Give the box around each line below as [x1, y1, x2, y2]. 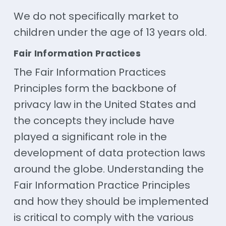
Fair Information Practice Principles [13, 178, 190, 193]
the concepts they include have [13, 114, 175, 128]
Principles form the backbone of [13, 81, 177, 96]
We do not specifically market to [13, 9, 179, 24]
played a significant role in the [13, 130, 167, 144]
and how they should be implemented [13, 194, 209, 209]
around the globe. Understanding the [13, 162, 204, 177]
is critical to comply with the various [13, 210, 194, 225]
